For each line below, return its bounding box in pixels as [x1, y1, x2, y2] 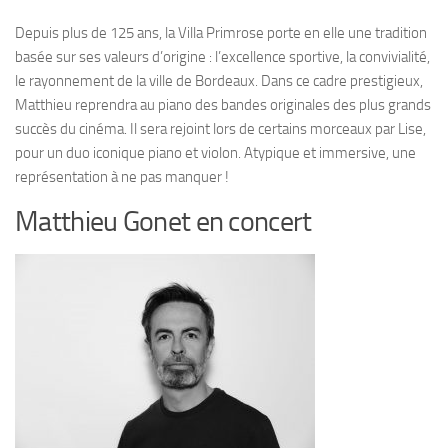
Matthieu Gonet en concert [15, 205, 312, 238]
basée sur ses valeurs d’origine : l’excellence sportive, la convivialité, [15, 48, 430, 66]
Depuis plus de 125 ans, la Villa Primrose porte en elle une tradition [15, 24, 427, 42]
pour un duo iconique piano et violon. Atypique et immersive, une [15, 144, 416, 162]
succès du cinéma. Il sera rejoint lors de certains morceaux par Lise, [15, 120, 426, 138]
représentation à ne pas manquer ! [15, 168, 229, 186]
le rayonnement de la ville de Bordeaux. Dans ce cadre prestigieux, [15, 72, 423, 90]
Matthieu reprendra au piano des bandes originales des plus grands [15, 96, 431, 114]
